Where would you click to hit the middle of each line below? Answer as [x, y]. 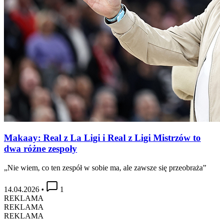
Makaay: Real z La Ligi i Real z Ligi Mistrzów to [102, 138]
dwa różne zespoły [41, 149]
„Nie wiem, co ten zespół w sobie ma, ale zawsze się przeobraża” [105, 168]
